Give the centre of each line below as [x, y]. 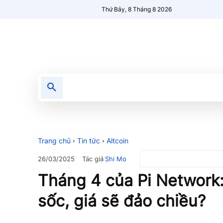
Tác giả [93, 159]
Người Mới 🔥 [192, 87]
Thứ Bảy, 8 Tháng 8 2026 [137, 9]
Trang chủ [54, 141]
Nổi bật [143, 87]
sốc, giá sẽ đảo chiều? [122, 201]
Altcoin [117, 141]
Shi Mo [116, 159]
